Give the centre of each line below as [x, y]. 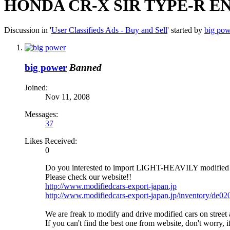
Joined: [36, 87]
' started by [186, 30]
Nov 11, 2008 [68, 97]
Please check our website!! [88, 177]
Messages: [41, 114]
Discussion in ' [28, 30]
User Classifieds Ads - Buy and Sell [109, 30]
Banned [85, 68]
